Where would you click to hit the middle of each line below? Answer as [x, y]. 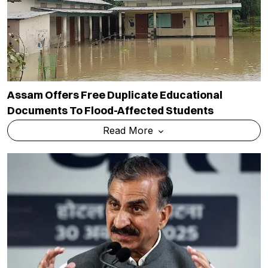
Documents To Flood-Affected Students [110, 111]
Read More [129, 131]
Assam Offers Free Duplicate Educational [115, 95]
